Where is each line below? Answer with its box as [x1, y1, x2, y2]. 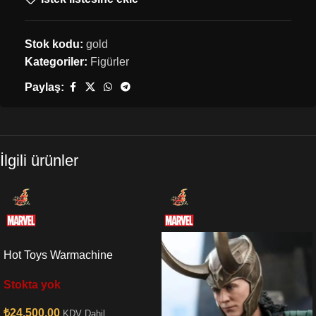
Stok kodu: [25, 37, 86, 50]
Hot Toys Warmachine [4, 249, 113, 262]
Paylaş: [25, 80, 64, 93]
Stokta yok [4, 278, 61, 291]
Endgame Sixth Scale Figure [4, 265, 147, 277]
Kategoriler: [25, 55, 87, 68]
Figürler [90, 55, 129, 68]
